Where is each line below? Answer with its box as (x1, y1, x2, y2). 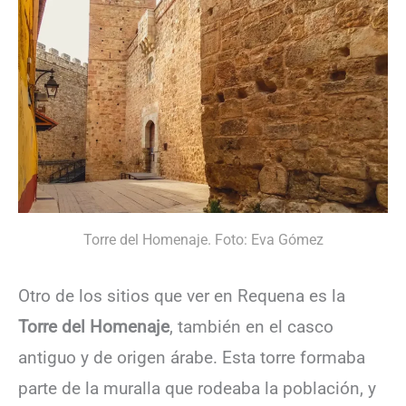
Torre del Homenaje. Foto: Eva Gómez (82, 230, 324, 248)
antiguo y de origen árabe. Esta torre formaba (18, 347, 365, 369)
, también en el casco (169, 316, 333, 338)
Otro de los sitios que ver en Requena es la (18, 285, 345, 307)
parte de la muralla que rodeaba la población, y (18, 378, 376, 400)
